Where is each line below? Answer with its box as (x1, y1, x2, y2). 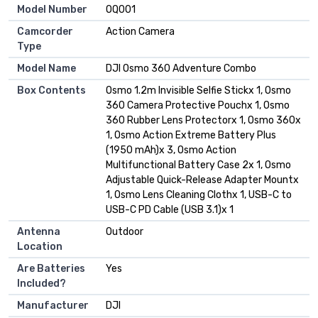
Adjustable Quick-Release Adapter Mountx (106, 174, 299, 187)
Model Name (17, 62, 76, 75)
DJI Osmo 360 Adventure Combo (106, 62, 256, 75)
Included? (17, 278, 66, 290)
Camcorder (17, 26, 73, 38)
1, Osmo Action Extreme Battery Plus (106, 129, 276, 142)
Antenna (17, 226, 60, 238)
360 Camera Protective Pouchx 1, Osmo (106, 99, 290, 112)
